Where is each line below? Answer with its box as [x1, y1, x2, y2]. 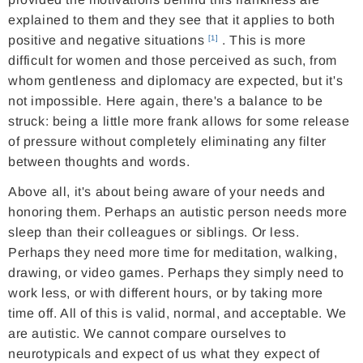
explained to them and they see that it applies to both [8, 13, 335, 28]
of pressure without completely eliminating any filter [8, 135, 327, 149]
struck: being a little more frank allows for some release [8, 114, 350, 129]
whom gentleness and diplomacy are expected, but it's [8, 74, 344, 88]
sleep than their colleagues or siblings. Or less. [8, 225, 300, 240]
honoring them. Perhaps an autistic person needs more [8, 205, 348, 220]
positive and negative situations [8, 33, 208, 48]
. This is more [218, 33, 306, 48]
